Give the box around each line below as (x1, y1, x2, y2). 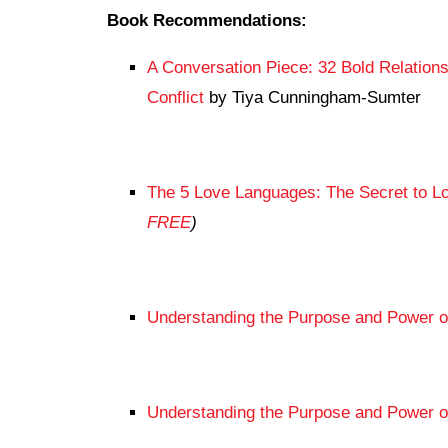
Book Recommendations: (107, 11, 307, 30)
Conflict (147, 88, 204, 107)
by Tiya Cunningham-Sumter (204, 88, 421, 107)
